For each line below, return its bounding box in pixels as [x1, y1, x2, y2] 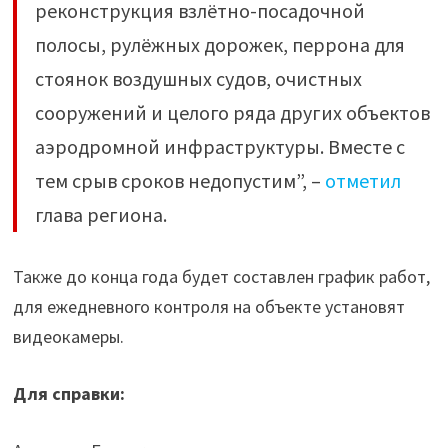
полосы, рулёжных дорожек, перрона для [34, 32, 405, 57]
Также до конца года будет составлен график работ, [12, 265, 430, 288]
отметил [324, 168, 401, 193]
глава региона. [34, 202, 167, 227]
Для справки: [12, 382, 129, 405]
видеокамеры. [12, 325, 124, 348]
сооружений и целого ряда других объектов [34, 100, 430, 125]
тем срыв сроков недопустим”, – [34, 168, 325, 193]
